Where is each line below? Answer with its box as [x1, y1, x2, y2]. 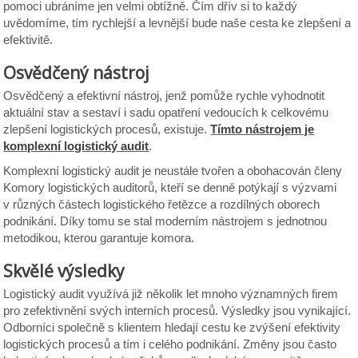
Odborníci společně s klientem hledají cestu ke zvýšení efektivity [3, 320, 341, 334]
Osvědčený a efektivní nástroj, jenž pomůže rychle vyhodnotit [3, 89, 325, 102]
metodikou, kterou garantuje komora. [3, 231, 195, 245]
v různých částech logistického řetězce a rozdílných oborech [3, 197, 320, 211]
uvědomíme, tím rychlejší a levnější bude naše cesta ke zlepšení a [3, 16, 352, 30]
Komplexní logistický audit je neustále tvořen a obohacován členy [3, 164, 343, 177]
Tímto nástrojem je [210, 122, 315, 136]
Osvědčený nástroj [3, 62, 150, 84]
